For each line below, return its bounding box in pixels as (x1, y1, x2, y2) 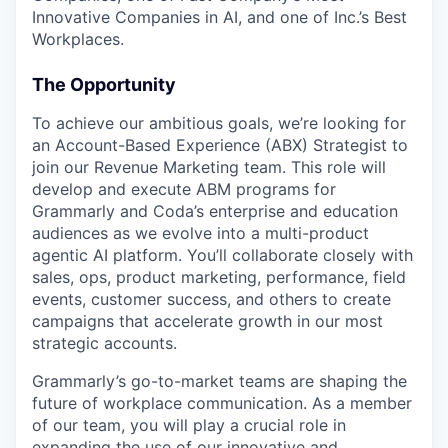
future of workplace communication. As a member (32, 393, 412, 413)
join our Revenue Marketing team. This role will (32, 157, 386, 177)
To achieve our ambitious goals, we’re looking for (32, 113, 406, 133)
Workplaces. (32, 29, 124, 49)
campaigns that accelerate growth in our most (32, 311, 383, 331)
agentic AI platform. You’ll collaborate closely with (32, 245, 413, 265)
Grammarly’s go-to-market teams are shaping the (32, 371, 407, 391)
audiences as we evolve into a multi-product (32, 223, 369, 243)
